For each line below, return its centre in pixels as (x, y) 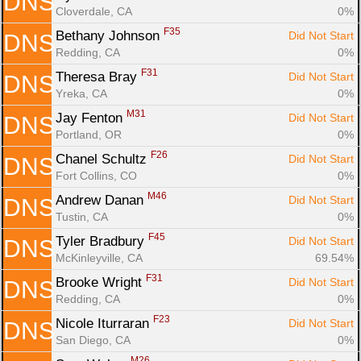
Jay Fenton (91, 118)
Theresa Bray (98, 77)
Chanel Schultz (103, 159)
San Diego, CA (93, 340)
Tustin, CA (82, 216)
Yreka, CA (81, 93)
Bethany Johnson (110, 35)
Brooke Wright (101, 282)
